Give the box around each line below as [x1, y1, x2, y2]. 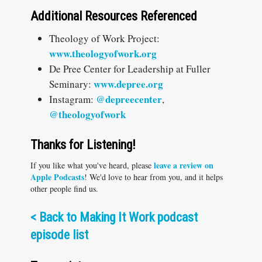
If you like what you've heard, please [30, 160, 154, 171]
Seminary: [49, 77, 94, 91]
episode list [30, 227, 88, 242]
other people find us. [30, 183, 98, 194]
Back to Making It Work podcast [39, 210, 198, 225]
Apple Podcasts [30, 171, 84, 183]
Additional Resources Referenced [30, 9, 197, 23]
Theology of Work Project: [49, 32, 160, 45]
